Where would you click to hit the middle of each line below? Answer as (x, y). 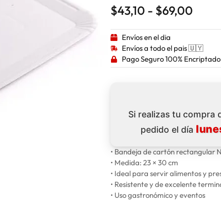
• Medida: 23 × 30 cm (144, 162)
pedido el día (168, 129)
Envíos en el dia (146, 37)
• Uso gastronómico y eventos (158, 195)
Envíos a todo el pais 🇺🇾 (162, 48)
